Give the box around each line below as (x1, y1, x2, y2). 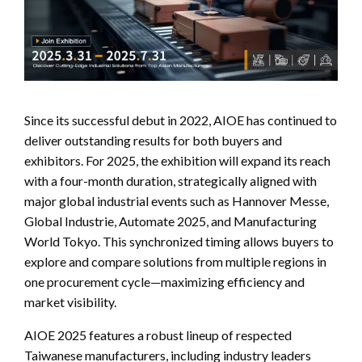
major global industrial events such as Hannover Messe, (24, 192, 329, 208)
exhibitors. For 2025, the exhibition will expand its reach (24, 152, 330, 168)
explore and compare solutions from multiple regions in (24, 253, 326, 269)
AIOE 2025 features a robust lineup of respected (24, 326, 292, 343)
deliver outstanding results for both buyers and (24, 132, 282, 148)
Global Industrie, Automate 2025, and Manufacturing (24, 213, 317, 229)
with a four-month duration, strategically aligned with (24, 172, 317, 188)
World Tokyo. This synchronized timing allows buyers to (24, 233, 334, 249)
